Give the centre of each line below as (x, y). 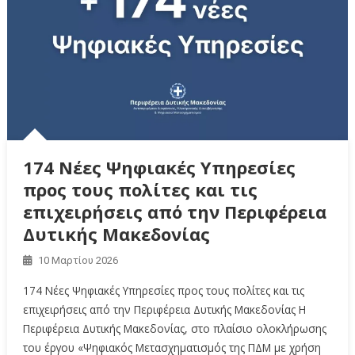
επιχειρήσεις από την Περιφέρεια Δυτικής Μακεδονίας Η (164, 310)
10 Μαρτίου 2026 (78, 261)
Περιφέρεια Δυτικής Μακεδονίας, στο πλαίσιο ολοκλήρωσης (174, 329)
